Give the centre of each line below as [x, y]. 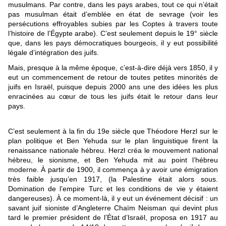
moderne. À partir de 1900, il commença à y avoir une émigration [113, 170]
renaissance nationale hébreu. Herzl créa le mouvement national [113, 151]
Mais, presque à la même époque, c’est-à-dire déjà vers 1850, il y [113, 68]
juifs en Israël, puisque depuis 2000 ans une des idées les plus [113, 87]
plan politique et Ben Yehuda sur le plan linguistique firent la [113, 141]
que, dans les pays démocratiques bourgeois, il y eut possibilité [113, 43]
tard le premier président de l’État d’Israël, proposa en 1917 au [113, 218]
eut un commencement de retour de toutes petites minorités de [113, 77]
